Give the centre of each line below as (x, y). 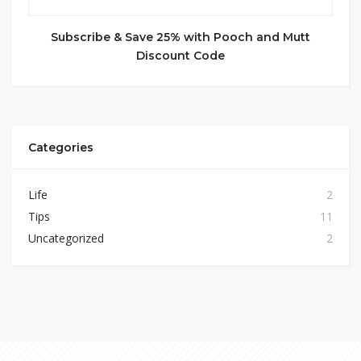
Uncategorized (66, 238)
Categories (61, 147)
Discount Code (180, 56)
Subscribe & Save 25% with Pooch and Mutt (180, 37)
